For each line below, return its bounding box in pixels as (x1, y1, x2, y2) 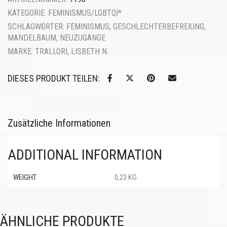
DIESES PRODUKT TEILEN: (8, 73, 100, 84)
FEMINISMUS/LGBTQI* (48, 8, 122, 18)
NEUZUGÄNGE (60, 33, 105, 43)
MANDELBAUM (8, 33, 56, 43)
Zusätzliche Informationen (8, 117, 110, 129)
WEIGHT (13, 173, 36, 182)
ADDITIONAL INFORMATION (8, 146, 162, 163)
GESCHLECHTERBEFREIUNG (113, 22, 204, 31)
